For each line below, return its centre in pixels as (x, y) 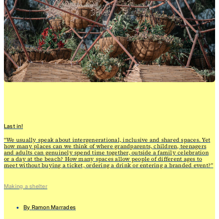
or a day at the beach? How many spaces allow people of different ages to (103, 159)
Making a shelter (26, 186)
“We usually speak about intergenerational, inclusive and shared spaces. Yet (107, 140)
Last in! (13, 126)
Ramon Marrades (54, 207)
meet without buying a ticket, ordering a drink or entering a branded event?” (109, 165)
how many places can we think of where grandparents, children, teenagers (105, 146)
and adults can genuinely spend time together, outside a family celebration (106, 152)
